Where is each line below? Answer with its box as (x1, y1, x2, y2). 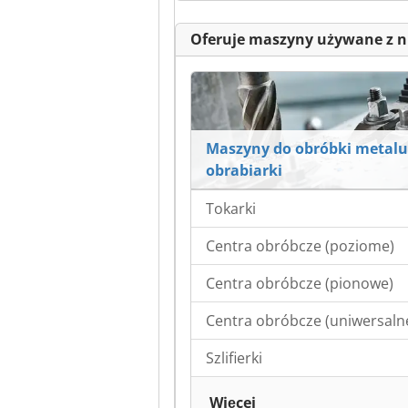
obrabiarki (206, 160, 282, 181)
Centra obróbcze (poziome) (206, 236, 394, 257)
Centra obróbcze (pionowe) (206, 273, 393, 294)
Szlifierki (206, 348, 262, 369)
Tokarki (206, 199, 256, 219)
